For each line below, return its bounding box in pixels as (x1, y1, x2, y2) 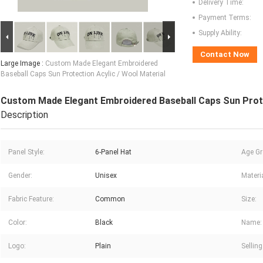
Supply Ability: (198, 29, 242, 38)
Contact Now (200, 50, 249, 59)
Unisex (95, 171, 117, 180)
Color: (8, 218, 27, 227)
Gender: (8, 171, 32, 180)
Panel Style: (8, 148, 45, 157)
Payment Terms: (198, 14, 251, 22)
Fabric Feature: (8, 195, 54, 204)
